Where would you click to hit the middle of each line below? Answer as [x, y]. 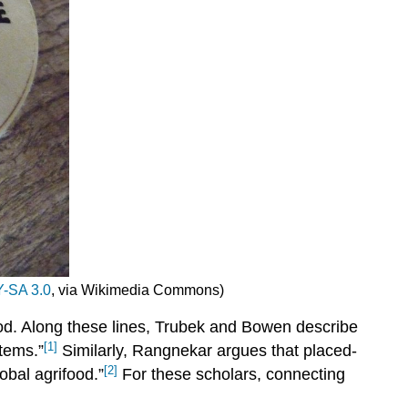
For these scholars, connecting [231, 375]
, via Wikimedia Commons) [138, 290]
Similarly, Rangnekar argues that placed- [207, 351]
